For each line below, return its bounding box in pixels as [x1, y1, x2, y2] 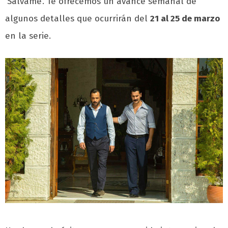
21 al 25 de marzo [150, 13, 220, 24]
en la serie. [5, 31, 51, 42]
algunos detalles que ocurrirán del [5, 13, 150, 24]
